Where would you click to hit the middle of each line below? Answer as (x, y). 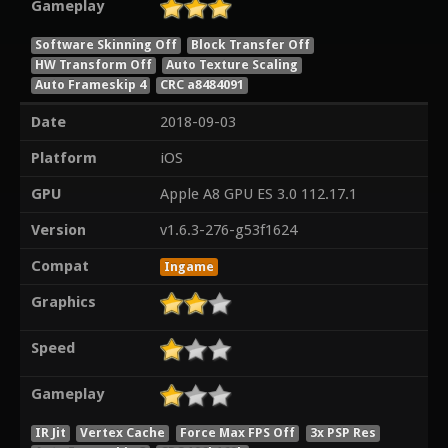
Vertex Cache (123, 432)
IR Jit (50, 432)
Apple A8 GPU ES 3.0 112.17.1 (258, 194)
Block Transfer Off (251, 44)
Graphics (63, 302)
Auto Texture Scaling (232, 64)
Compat (59, 266)
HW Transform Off (93, 64)
